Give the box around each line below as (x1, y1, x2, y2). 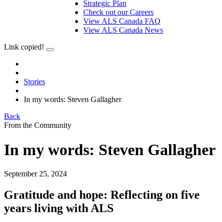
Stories (24, 77, 45, 86)
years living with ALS (4, 202, 113, 215)
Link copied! (4, 43, 44, 52)
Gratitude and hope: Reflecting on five (4, 188, 200, 202)
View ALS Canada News (83, 26, 163, 35)
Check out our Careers (83, 8, 154, 17)
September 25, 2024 (4, 169, 67, 178)
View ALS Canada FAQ (83, 17, 161, 26)
